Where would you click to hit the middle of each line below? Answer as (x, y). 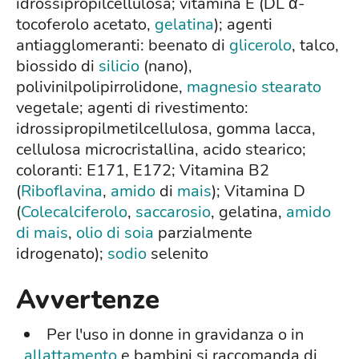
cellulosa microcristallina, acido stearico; (161, 150)
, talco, (315, 46)
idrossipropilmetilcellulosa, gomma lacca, (166, 129)
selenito (177, 254)
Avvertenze (88, 301)
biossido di (57, 67)
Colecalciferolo (74, 212)
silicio (119, 67)
